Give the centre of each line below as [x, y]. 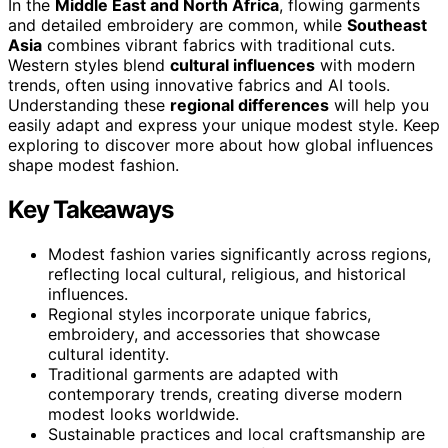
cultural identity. [108, 353]
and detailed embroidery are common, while [177, 24]
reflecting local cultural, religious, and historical [227, 273]
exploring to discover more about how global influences [220, 144]
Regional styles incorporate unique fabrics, [209, 313]
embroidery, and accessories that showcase [214, 333]
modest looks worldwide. [143, 413]
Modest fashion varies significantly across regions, [239, 253]
